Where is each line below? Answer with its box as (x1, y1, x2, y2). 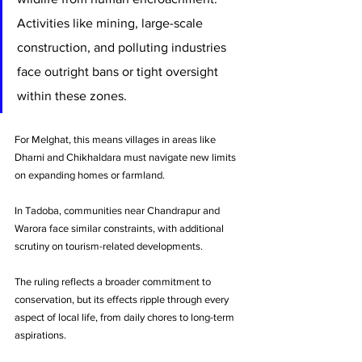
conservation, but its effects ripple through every (15, 293, 231, 305)
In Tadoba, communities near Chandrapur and (15, 204, 222, 217)
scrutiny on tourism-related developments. (15, 239, 203, 252)
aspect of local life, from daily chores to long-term (15, 310, 237, 323)
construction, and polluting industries (17, 40, 229, 54)
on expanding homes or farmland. (15, 168, 167, 181)
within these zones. (17, 88, 127, 103)
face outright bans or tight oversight (17, 64, 221, 78)
